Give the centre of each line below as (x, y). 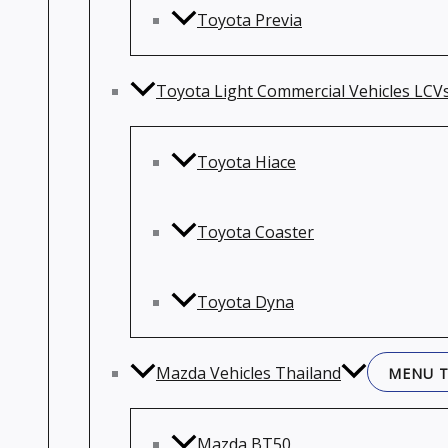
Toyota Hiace (246, 162)
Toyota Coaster (255, 232)
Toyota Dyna (245, 302)
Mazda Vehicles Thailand (248, 373)
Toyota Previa (249, 20)
